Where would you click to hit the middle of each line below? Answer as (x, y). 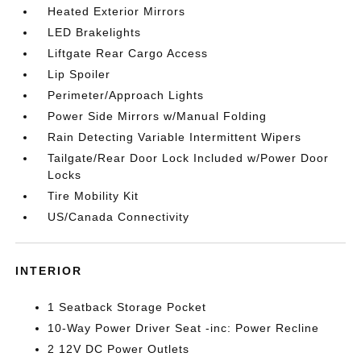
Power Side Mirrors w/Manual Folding (158, 116)
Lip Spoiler (79, 74)
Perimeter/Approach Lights (126, 95)
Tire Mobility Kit (93, 196)
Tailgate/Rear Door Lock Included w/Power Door (189, 158)
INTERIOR (49, 271)
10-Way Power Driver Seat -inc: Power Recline (184, 328)
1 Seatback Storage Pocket (127, 307)
